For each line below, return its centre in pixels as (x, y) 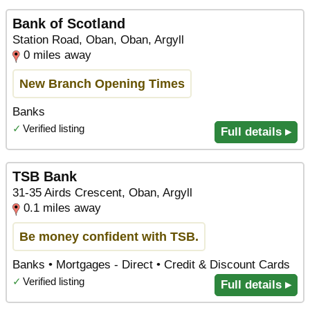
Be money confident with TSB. (109, 236)
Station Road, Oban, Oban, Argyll (98, 39)
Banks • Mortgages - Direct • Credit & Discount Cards (151, 264)
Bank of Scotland (69, 23)
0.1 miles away (62, 208)
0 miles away (57, 55)
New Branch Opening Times (102, 83)
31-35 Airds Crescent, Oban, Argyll (102, 192)
